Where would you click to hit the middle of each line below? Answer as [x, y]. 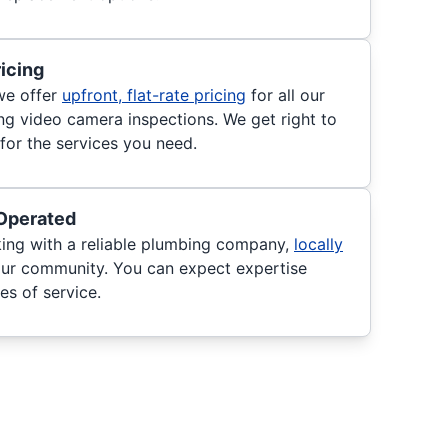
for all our [285, 95]
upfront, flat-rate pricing [154, 95]
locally [318, 244]
